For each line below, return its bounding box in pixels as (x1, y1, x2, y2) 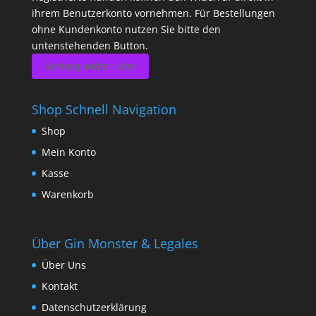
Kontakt (41, 279, 78, 293)
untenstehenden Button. (31, 39, 148, 53)
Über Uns (41, 257, 86, 272)
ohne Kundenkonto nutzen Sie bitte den (31, 23, 221, 37)
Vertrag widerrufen (44, 59, 136, 73)
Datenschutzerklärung (41, 300, 147, 314)
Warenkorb (41, 188, 94, 202)
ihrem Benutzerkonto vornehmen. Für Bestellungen (31, 6, 275, 20)
